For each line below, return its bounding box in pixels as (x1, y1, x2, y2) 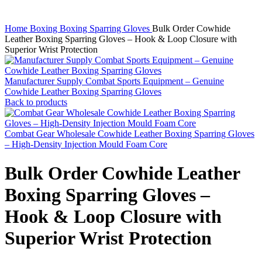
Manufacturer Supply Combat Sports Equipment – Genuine (5, 76, 224, 87)
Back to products (5, 97, 67, 108)
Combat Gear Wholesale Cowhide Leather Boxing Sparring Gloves (5, 129, 254, 139)
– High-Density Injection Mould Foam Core (5, 139, 167, 150)
